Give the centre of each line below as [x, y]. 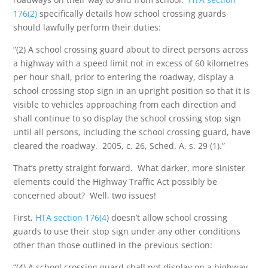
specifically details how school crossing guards [132, 13]
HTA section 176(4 [71, 217]
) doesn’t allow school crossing [167, 217]
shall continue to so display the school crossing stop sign [127, 118]
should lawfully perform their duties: [87, 27]
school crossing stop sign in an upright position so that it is [132, 91]
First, [25, 217]
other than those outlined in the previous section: [113, 245]
